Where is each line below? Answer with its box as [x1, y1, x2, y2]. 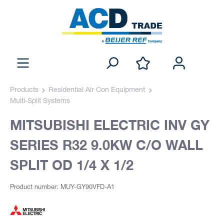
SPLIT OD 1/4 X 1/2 [10, 156, 133, 173]
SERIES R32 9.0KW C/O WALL [10, 136, 203, 153]
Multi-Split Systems [10, 97, 70, 105]
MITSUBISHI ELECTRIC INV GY [10, 116, 209, 133]
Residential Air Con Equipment [48, 86, 145, 94]
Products [10, 86, 38, 94]
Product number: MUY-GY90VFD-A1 [10, 184, 114, 191]
